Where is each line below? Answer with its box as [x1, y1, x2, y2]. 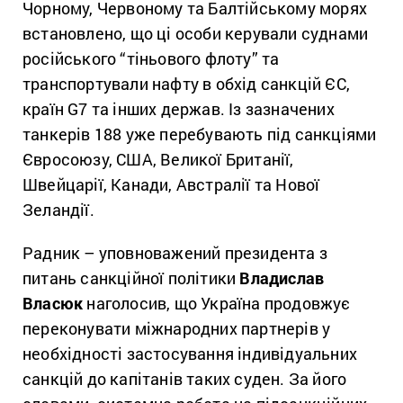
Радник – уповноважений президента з [22, 242, 328, 264]
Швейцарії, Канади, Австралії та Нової [22, 174, 320, 196]
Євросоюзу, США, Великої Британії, [22, 148, 294, 171]
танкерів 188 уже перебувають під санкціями [22, 123, 377, 146]
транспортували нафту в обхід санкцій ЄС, [22, 73, 351, 95]
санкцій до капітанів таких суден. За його [22, 368, 347, 390]
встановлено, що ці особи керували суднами [22, 22, 369, 45]
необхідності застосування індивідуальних [22, 343, 358, 365]
